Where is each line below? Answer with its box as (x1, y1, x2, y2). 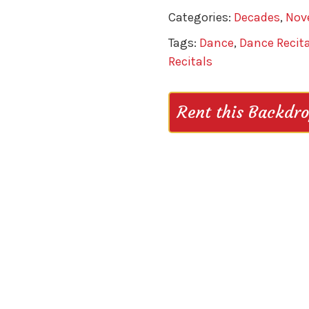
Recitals (168, 53, 212, 69)
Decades (233, 9, 280, 25)
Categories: (168, 9, 234, 25)
